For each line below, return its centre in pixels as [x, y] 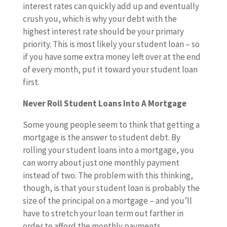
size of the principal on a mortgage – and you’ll [107, 201]
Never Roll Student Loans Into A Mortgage [104, 103]
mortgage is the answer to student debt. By [101, 137]
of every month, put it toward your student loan [110, 69]
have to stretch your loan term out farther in [103, 213]
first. [31, 82]
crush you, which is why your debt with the [100, 19]
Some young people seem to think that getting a [111, 125]
